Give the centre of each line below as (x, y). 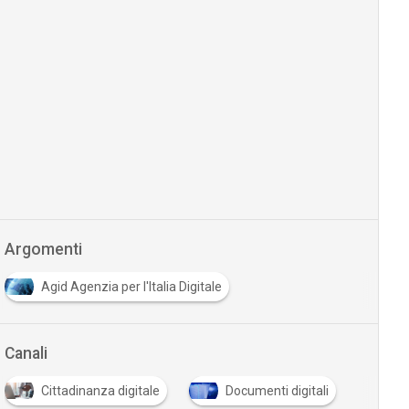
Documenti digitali (277, 391)
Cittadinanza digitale (100, 391)
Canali (26, 353)
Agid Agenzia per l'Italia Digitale (131, 287)
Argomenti (43, 249)
